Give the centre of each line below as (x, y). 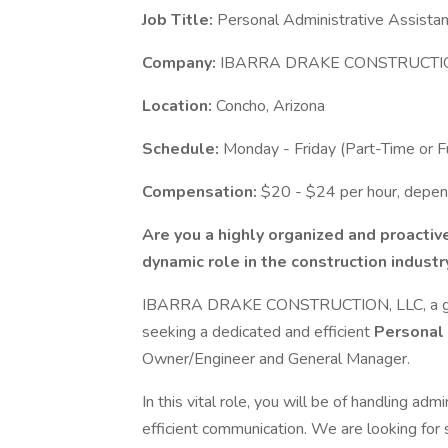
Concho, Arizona (270, 106)
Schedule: (182, 149)
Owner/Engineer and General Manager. (276, 359)
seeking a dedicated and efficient (258, 332)
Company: (181, 63)
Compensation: (201, 192)
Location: (179, 106)
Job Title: (179, 20)
